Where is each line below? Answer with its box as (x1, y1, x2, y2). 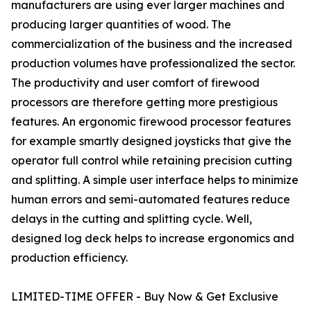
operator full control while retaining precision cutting (11, 153, 292, 168)
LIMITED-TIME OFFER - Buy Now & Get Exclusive (11, 289, 278, 304)
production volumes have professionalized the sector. (11, 56, 295, 71)
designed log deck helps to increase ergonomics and (11, 231, 294, 246)
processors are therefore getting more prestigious (11, 95, 278, 110)
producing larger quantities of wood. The (11, 17, 231, 32)
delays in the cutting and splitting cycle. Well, (11, 212, 252, 226)
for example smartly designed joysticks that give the (11, 134, 292, 149)
